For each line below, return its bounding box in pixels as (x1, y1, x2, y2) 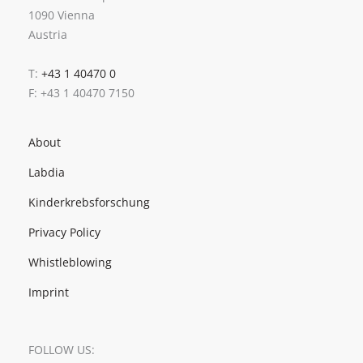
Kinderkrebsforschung (28, 194, 150, 210)
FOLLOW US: (28, 341, 95, 357)
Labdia (28, 164, 65, 180)
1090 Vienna (28, 6, 98, 23)
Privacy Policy (28, 224, 100, 240)
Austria (28, 26, 67, 42)
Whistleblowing (28, 254, 112, 270)
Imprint (28, 284, 69, 300)
